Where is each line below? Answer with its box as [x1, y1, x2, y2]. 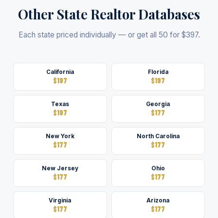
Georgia [146, 101, 170, 108]
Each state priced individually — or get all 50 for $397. [18, 30, 200, 39]
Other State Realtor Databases [18, 5, 200, 23]
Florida [147, 69, 168, 75]
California [46, 69, 74, 75]
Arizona [146, 197, 170, 204]
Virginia [49, 197, 72, 204]
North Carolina [136, 133, 180, 140]
